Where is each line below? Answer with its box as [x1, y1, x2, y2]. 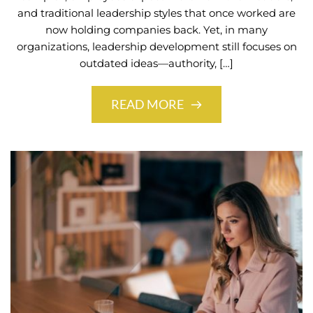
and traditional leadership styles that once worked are [17, 6, 296, 20]
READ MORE [111, 96, 184, 112]
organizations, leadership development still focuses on [16, 40, 297, 54]
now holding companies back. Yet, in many [45, 23, 268, 37]
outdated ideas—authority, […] [80, 57, 233, 71]
